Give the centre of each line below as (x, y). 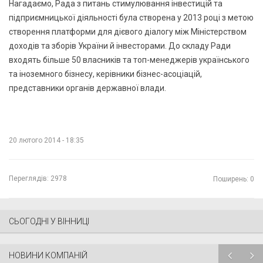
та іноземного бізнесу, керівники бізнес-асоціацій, (105, 74)
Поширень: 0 (234, 179)
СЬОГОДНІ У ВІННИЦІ (49, 221)
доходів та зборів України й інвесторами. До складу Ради (120, 45)
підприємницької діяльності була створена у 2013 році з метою (131, 17)
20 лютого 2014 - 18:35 (46, 140)
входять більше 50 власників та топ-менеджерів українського (129, 60)
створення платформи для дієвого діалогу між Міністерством (128, 31)
